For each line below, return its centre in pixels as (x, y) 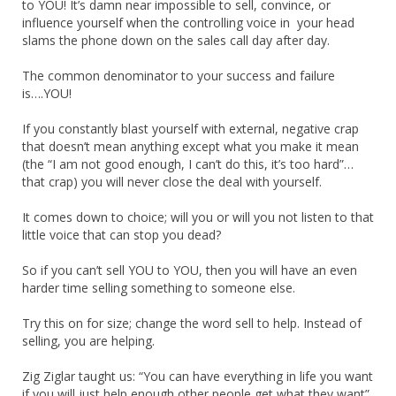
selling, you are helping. (88, 340)
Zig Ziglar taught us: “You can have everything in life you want (198, 376)
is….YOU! (47, 93)
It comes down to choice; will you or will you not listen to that (198, 217)
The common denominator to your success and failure (179, 75)
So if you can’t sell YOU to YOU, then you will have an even (190, 270)
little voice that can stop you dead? (122, 234)
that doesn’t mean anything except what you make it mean (190, 146)
